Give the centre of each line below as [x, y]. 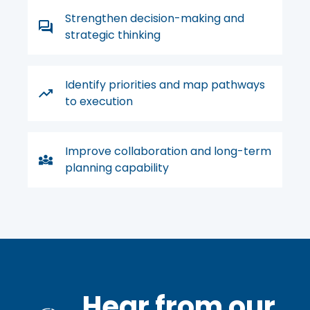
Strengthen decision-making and [155, 19]
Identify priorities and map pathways [165, 85]
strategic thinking [113, 35]
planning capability [117, 168]
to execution [99, 102]
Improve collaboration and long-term [168, 152]
